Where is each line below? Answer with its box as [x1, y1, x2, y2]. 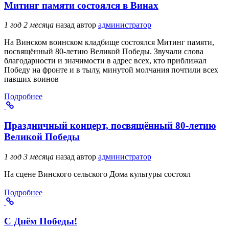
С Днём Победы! [4, 216, 77, 227]
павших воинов [4, 75, 59, 84]
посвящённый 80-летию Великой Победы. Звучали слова [4, 47, 203, 56]
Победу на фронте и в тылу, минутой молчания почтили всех [4, 65, 218, 75]
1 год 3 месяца [4, 152, 54, 161]
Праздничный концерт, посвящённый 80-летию [4, 120, 216, 131]
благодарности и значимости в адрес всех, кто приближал [4, 56, 207, 65]
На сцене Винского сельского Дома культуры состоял [4, 169, 191, 178]
